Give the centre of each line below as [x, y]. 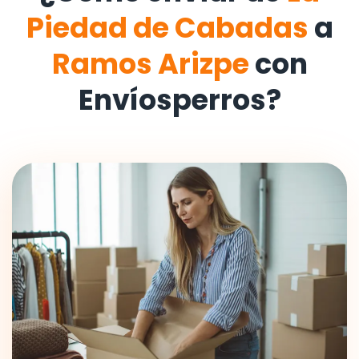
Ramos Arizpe [153, 64]
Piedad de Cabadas [167, 28]
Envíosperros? [179, 100]
